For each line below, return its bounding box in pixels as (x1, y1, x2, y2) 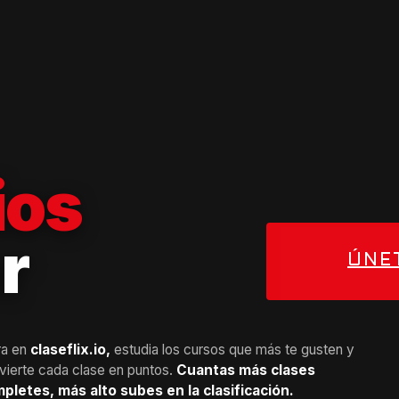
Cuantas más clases (175, 361, 315, 379)
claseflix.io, (29, 340, 110, 358)
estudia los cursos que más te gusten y (110, 340, 354, 358)
